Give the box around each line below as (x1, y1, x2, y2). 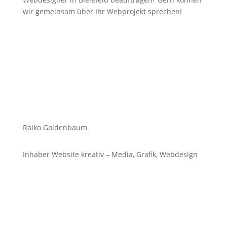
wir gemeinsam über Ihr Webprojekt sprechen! (22, 7, 182, 16)
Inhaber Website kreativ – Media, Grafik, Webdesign (22, 149, 198, 159)
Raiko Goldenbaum (22, 123, 87, 132)
